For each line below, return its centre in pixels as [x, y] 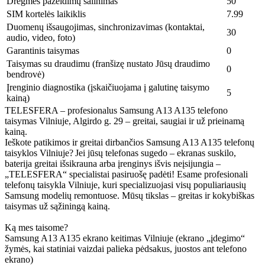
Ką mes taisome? [36, 227]
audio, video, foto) [41, 37]
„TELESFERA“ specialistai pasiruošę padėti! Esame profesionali [126, 174]
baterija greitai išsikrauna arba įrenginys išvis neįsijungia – [113, 163]
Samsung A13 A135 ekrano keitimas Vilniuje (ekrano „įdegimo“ [125, 238]
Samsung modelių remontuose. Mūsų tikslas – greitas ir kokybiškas [130, 195]
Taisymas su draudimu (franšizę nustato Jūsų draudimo [108, 63]
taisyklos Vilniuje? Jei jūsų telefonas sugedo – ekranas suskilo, [120, 153]
